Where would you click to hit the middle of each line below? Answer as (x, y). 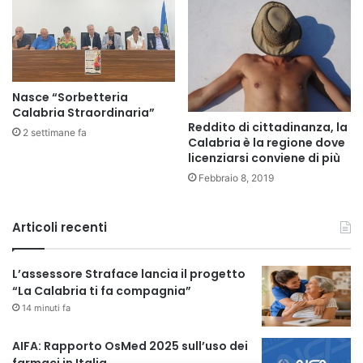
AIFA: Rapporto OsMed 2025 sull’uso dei (130, 346)
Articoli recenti (60, 228)
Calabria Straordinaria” (83, 112)
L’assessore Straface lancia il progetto (129, 274)
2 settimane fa (55, 132)
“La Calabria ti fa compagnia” (102, 291)
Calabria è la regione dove (267, 143)
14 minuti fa (46, 308)
